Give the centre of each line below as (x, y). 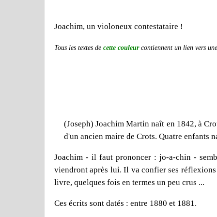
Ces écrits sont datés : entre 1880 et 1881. (125, 203)
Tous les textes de (79, 47)
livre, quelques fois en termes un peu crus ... (129, 182)
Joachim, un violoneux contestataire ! (119, 26)
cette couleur (121, 47)
